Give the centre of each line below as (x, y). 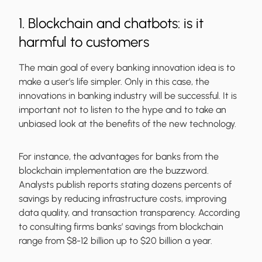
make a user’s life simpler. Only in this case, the (114, 82)
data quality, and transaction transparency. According (129, 213)
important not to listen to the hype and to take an (123, 110)
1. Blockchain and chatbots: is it (111, 23)
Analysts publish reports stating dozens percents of (125, 185)
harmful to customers (84, 42)
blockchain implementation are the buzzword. (114, 171)
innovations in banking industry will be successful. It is (128, 96)
